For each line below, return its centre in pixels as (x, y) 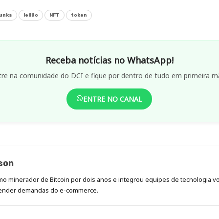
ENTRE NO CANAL (113, 99)
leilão (31, 15)
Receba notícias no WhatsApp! (109, 60)
